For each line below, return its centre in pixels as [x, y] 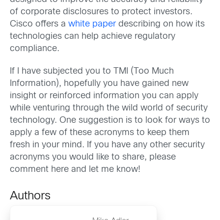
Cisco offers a [39, 25]
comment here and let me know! [75, 169]
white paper [92, 25]
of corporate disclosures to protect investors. [101, 12]
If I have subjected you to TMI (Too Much [92, 71]
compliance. [35, 49]
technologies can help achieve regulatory [93, 37]
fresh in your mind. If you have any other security [107, 145]
